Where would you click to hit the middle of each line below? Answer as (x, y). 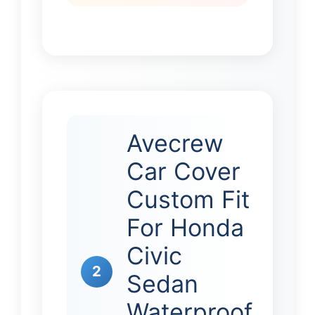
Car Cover (184, 171)
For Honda (185, 227)
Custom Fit (188, 199)
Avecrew (175, 143)
